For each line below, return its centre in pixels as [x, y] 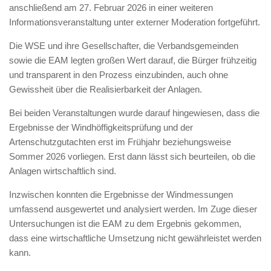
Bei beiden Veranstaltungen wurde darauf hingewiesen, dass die [134, 113]
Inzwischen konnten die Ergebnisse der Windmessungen [121, 194]
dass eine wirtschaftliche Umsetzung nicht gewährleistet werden [135, 238]
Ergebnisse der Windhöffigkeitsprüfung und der [101, 127]
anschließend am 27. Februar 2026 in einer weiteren [111, 8]
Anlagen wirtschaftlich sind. [63, 171]
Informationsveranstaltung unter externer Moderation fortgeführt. [135, 22]
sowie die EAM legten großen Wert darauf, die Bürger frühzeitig [133, 60]
